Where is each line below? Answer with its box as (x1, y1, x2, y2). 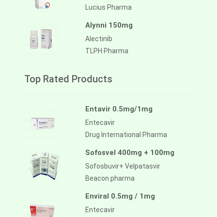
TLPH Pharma (85, 47, 128, 55)
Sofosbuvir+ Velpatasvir (85, 162, 160, 170)
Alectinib (85, 35, 112, 43)
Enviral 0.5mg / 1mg (85, 192, 155, 201)
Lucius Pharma (85, 3, 132, 12)
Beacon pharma (85, 174, 135, 183)
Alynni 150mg (85, 21, 133, 30)
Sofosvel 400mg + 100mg (85, 148, 174, 157)
